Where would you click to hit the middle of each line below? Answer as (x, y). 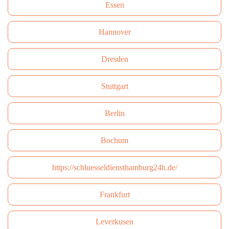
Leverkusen (114, 222)
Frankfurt (114, 194)
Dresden (114, 59)
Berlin (114, 113)
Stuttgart (114, 86)
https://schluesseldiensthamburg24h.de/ (114, 167)
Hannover (114, 32)
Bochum (114, 140)
